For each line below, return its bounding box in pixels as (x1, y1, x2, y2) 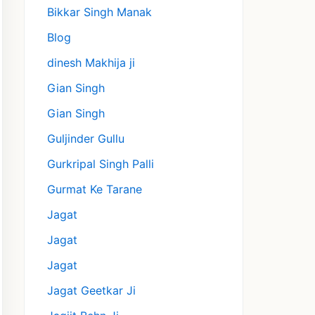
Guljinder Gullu (47, 131, 124, 146)
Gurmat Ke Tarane (47, 182, 142, 197)
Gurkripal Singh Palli (47, 157, 154, 172)
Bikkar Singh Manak (47, 5, 152, 20)
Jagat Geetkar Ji (47, 283, 136, 298)
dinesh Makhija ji (47, 56, 135, 70)
